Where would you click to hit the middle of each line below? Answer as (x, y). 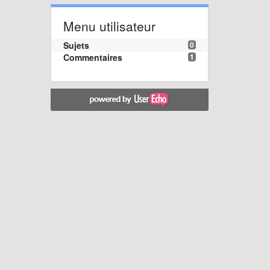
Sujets (76, 45)
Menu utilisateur (109, 26)
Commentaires (93, 57)
